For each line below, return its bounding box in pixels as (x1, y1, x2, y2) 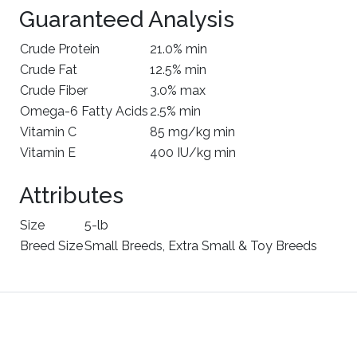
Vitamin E (20, 145, 76, 160)
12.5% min (150, 62, 206, 77)
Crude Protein (20, 41, 100, 57)
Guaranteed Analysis (19, 6, 234, 33)
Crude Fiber (20, 83, 88, 98)
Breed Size (20, 238, 83, 253)
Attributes (19, 182, 124, 209)
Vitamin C (20, 124, 76, 139)
